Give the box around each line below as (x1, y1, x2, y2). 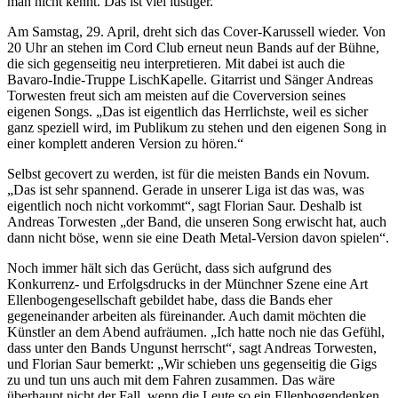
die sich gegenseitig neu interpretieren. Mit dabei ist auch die (7, 56, 345, 72)
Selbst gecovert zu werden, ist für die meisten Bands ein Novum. (7, 166, 370, 182)
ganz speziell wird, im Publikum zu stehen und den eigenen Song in (7, 120, 386, 136)
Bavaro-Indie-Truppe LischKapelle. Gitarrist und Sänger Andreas (7, 72, 373, 88)
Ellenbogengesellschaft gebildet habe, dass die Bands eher (7, 292, 332, 308)
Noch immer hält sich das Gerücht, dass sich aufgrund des (7, 260, 331, 276)
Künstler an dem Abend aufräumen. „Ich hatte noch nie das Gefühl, (7, 324, 385, 340)
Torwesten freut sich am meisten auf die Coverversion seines (7, 88, 346, 104)
